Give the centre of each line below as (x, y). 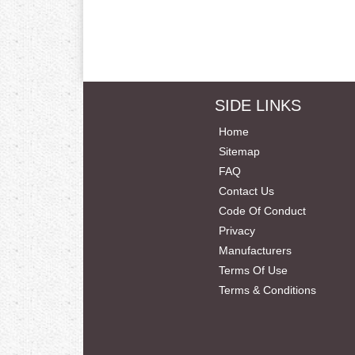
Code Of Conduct (262, 211)
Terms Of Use (253, 271)
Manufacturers (255, 251)
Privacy (237, 231)
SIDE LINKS (258, 106)
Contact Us (246, 191)
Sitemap (239, 152)
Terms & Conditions (267, 290)
